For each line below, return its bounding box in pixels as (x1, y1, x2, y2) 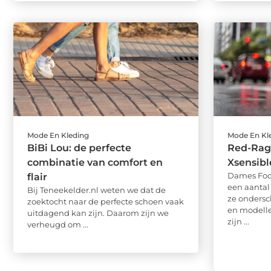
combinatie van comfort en (27, 156, 163, 168)
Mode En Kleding (27, 130, 89, 140)
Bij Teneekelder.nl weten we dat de (27, 184, 166, 195)
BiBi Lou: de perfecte (27, 142, 131, 154)
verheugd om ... (27, 219, 88, 229)
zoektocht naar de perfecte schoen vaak (27, 196, 184, 206)
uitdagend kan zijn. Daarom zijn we (27, 207, 169, 218)
